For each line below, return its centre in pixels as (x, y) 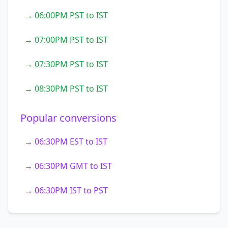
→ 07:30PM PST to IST (66, 64)
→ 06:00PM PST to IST (66, 15)
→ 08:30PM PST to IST (66, 89)
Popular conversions (68, 118)
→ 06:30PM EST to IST (66, 141)
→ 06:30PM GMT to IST (68, 166)
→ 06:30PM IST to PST (66, 190)
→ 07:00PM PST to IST (66, 40)
